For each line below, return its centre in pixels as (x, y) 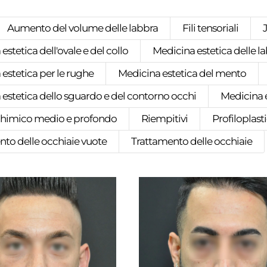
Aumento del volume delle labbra (83, 28)
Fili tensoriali (211, 28)
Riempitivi (165, 119)
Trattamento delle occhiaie (192, 142)
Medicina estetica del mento (182, 74)
